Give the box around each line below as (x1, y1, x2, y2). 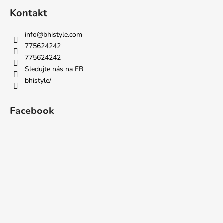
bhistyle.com (43, 30, 82, 40)
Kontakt (10, 6, 47, 20)
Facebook (10, 104, 54, 118)
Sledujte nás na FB (25, 64, 83, 74)
